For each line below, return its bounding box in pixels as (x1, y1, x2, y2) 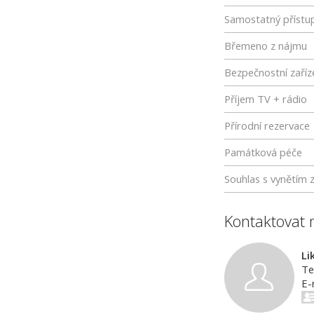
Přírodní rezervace (224, 118, 310, 132)
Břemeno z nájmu (224, 39, 307, 53)
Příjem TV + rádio (224, 92, 307, 106)
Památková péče (224, 145, 302, 159)
